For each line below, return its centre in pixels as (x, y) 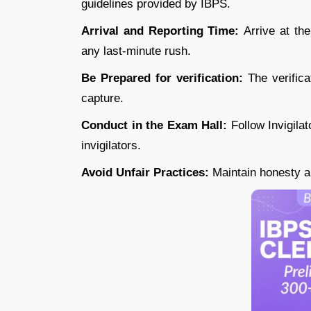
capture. (102, 98)
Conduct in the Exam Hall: (156, 125)
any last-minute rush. (136, 51)
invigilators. (111, 145)
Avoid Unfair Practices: (145, 172)
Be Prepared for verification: (162, 78)
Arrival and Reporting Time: (163, 31)
